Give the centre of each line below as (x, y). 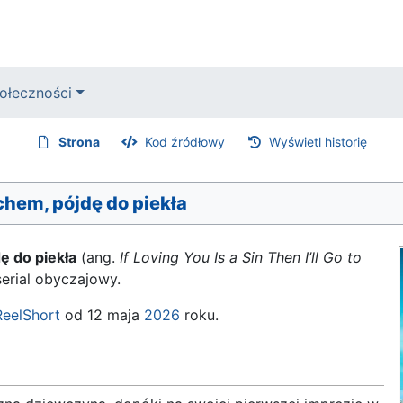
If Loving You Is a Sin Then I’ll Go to (241, 257)
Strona (80, 142)
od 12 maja (102, 315)
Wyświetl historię (318, 142)
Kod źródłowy (184, 142)
